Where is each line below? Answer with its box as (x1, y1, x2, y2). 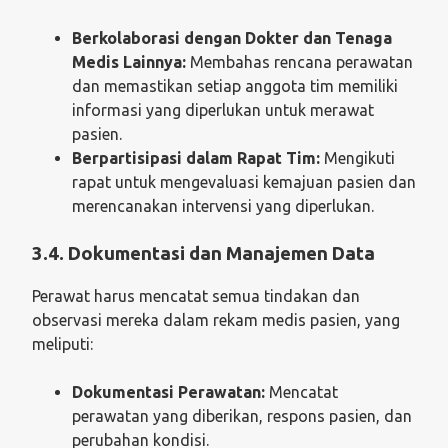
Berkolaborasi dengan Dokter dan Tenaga (72, 28, 392, 47)
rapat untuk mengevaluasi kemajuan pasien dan (72, 172, 416, 191)
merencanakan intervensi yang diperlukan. (72, 196, 374, 215)
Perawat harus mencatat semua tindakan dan (32, 287, 360, 306)
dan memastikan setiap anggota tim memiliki (72, 76, 398, 95)
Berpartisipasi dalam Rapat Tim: (72, 148, 320, 167)
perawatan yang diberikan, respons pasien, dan (72, 407, 412, 426)
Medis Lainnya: (72, 52, 186, 71)
